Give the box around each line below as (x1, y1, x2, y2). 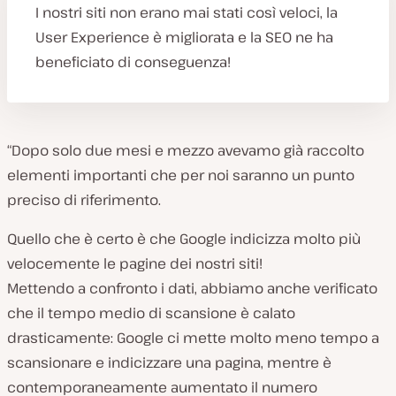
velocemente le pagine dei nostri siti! (7, 254, 263, 274)
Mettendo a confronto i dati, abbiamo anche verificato (7, 278, 377, 299)
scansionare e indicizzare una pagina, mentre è (7, 353, 331, 373)
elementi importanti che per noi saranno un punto (7, 165, 354, 186)
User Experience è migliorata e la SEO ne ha (35, 27, 333, 48)
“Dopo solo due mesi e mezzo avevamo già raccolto (7, 141, 364, 161)
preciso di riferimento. (7, 190, 161, 210)
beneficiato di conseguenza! (35, 52, 231, 72)
